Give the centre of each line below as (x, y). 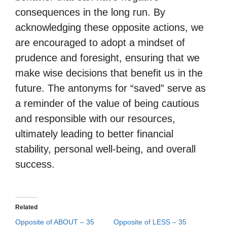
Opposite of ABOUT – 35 (55, 222)
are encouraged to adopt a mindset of (100, 43)
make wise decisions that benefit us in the (109, 73)
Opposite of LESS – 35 (150, 222)
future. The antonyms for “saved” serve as (110, 88)
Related (26, 207)
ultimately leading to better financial (94, 134)
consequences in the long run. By (90, 12)
